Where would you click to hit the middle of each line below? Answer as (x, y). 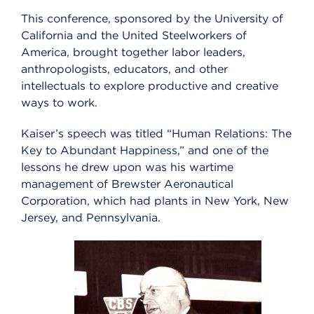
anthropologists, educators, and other (124, 69)
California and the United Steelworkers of (134, 36)
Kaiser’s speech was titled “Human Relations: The (156, 134)
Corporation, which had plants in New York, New (155, 201)
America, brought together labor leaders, (133, 53)
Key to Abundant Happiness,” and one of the (145, 151)
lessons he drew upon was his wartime (127, 168)
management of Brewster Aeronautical (127, 184)
